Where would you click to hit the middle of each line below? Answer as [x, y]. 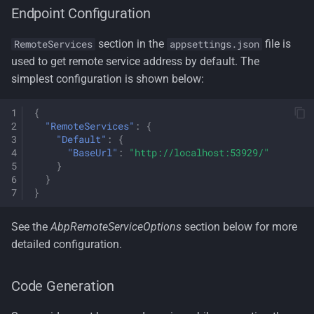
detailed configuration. [67, 244]
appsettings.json [214, 44]
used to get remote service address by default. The [135, 61]
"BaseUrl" [93, 152]
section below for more [239, 227]
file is [277, 44]
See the [31, 227]
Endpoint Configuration [81, 13]
